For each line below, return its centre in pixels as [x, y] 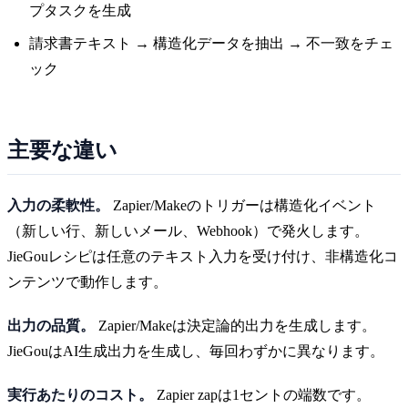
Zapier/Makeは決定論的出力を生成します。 [235, 325]
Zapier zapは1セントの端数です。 [262, 394]
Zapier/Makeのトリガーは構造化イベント [243, 205]
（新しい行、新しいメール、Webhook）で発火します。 [188, 230]
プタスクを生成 [80, 10]
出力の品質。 [51, 325]
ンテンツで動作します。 [87, 281]
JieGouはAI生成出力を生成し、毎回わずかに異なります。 [196, 351]
